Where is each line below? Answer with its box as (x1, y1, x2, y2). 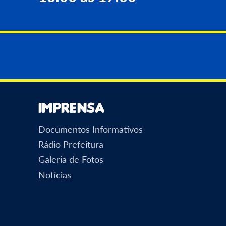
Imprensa (38, 99, 105, 116)
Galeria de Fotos (38, 153, 103, 165)
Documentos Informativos (38, 123, 143, 135)
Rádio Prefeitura (38, 138, 103, 150)
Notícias (38, 168, 71, 180)
